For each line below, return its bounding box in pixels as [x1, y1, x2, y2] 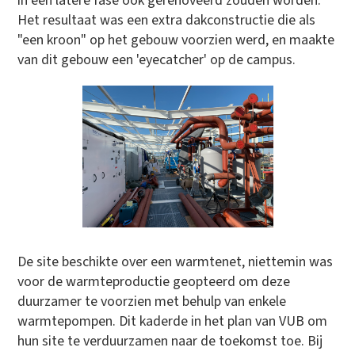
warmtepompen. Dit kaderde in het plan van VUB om [17, 311, 328, 331]
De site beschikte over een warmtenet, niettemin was [17, 251, 334, 272]
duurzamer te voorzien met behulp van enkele [17, 291, 287, 311]
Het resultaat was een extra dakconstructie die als [17, 10, 316, 30]
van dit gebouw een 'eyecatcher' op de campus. [17, 49, 296, 70]
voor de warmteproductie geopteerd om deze [17, 271, 291, 292]
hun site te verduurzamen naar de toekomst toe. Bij [17, 330, 323, 351]
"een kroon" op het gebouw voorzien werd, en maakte [17, 29, 335, 50]
